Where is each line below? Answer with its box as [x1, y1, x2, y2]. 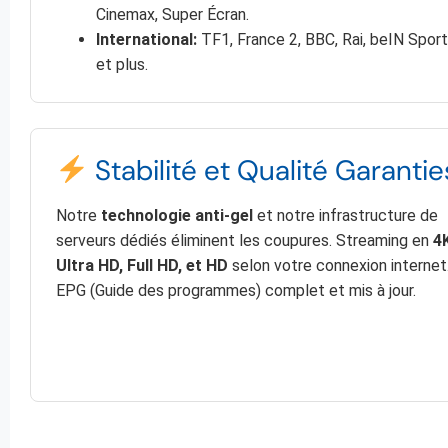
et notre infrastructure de [253, 206, 438, 226]
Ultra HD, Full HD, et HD [56, 256, 228, 276]
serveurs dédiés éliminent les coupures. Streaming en [56, 231, 433, 251]
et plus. [96, 55, 148, 75]
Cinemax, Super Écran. [96, 5, 249, 25]
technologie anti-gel [101, 206, 253, 226]
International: [96, 30, 197, 50]
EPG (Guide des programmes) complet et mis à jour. [56, 281, 416, 301]
